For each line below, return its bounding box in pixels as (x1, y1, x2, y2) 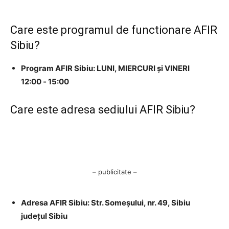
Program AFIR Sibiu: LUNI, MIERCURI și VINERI (21, 63, 190, 74)
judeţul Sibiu (21, 211, 67, 221)
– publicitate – (92, 168, 137, 176)
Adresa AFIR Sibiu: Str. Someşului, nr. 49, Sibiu (21, 198, 190, 208)
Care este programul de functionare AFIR (10, 24, 217, 37)
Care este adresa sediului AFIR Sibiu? (10, 103, 195, 117)
